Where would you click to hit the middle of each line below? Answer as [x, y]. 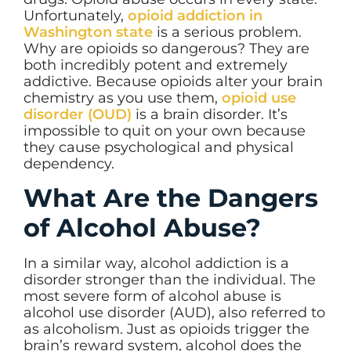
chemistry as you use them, [123, 98]
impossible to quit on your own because [165, 130]
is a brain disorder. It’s [210, 114]
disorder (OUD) [78, 114]
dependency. [69, 163]
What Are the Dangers [171, 197]
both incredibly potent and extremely [156, 65]
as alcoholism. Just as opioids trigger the [166, 329]
